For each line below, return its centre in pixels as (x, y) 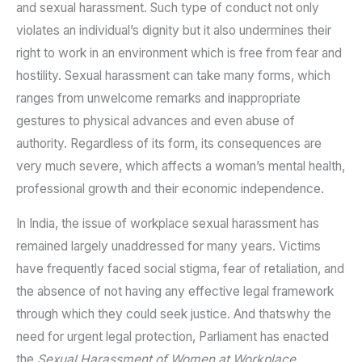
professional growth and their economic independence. (170, 188)
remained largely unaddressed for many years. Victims (168, 246)
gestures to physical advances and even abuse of (156, 120)
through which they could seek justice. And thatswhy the (174, 314)
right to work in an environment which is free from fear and (179, 53)
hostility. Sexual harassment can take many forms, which (173, 75)
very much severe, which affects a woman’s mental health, (181, 166)
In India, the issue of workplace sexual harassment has (168, 224)
